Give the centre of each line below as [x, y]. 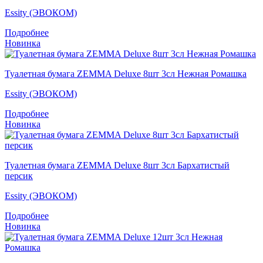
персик [19, 176]
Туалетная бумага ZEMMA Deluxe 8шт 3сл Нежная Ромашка [126, 73]
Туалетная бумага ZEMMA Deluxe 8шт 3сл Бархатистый [117, 165]
